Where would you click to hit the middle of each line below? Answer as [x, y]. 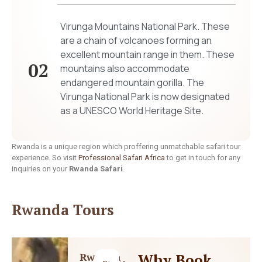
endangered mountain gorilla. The [132, 82]
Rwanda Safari [96, 168]
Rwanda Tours [63, 210]
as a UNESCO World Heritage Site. [132, 110]
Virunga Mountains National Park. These [145, 26]
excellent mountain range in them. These [147, 54]
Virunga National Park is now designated [145, 96]
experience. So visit [45, 157]
